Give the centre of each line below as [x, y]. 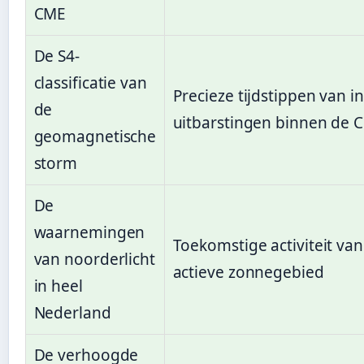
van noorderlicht [94, 260]
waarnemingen [89, 233]
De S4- [56, 56]
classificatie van [90, 83]
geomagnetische [95, 137]
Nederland [72, 313]
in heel [58, 286]
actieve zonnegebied [248, 273]
